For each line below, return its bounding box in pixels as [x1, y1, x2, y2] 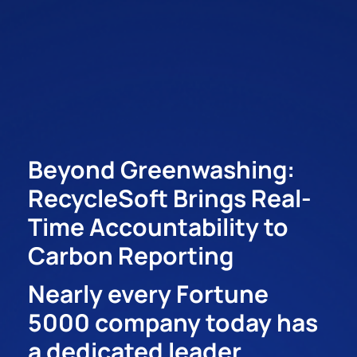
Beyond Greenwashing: [28, 153, 296, 186]
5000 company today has [28, 306, 319, 339]
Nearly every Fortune [28, 277, 269, 311]
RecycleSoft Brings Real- [28, 182, 312, 215]
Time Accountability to [28, 210, 289, 244]
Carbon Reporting [28, 239, 234, 273]
